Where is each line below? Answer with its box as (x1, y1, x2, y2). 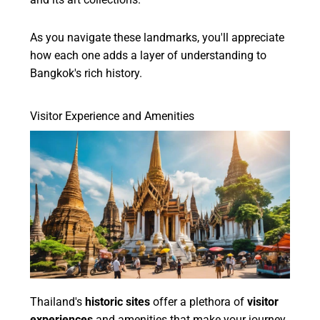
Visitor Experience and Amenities (30, 109, 195, 123)
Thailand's (30, 295, 86, 309)
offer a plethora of (150, 295, 248, 309)
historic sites (85, 295, 151, 309)
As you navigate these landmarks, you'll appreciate (30, 30, 285, 44)
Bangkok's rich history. (30, 66, 143, 80)
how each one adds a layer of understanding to (30, 48, 267, 62)
